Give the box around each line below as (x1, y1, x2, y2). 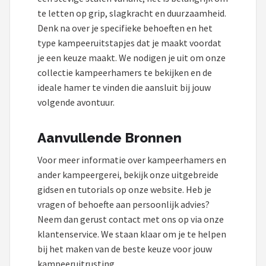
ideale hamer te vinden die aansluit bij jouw (37, 81, 211, 93)
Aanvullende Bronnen (37, 130, 182, 146)
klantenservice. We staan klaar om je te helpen (37, 228, 226, 240)
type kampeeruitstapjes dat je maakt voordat (37, 36, 221, 49)
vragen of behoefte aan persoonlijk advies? (37, 198, 210, 211)
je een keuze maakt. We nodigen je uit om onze (37, 51, 226, 64)
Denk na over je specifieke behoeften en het (37, 21, 213, 34)
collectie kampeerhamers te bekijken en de (37, 66, 212, 78)
